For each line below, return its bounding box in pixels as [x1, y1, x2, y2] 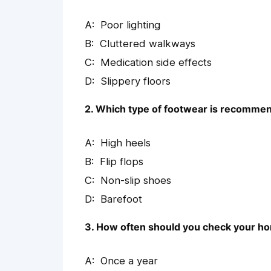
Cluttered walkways [100, 38, 195, 50]
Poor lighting [100, 19, 160, 31]
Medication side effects [100, 56, 212, 69]
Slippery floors [100, 75, 171, 88]
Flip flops [100, 155, 143, 168]
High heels [100, 137, 151, 149]
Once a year [100, 255, 158, 267]
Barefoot [100, 193, 142, 206]
